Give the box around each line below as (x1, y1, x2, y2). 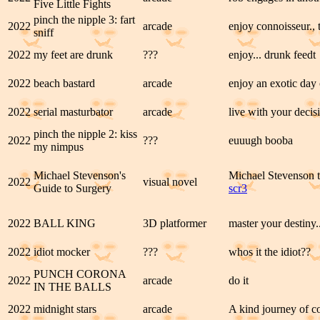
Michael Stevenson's (34, 169, 126, 181)
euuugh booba (229, 134, 293, 146)
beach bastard (34, 77, 95, 89)
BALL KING (34, 217, 96, 229)
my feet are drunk (34, 49, 113, 61)
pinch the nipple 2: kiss (34, 128, 137, 140)
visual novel (143, 176, 197, 188)
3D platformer (143, 217, 206, 229)
